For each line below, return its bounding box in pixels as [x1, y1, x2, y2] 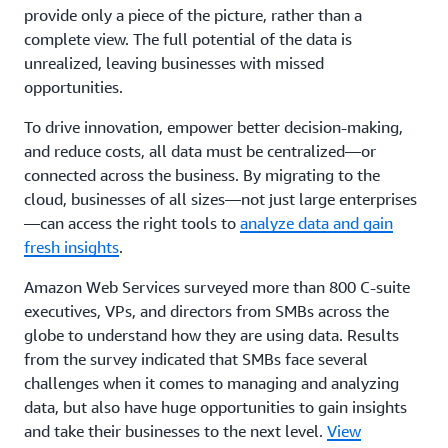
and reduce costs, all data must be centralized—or [24, 140, 376, 161]
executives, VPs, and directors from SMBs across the [24, 300, 389, 321]
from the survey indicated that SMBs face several [24, 348, 368, 369]
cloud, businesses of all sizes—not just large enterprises [24, 188, 417, 209]
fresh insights [24, 236, 119, 257]
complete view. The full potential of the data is [24, 28, 352, 49]
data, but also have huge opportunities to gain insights [24, 396, 407, 417]
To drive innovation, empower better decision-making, [24, 116, 403, 137]
